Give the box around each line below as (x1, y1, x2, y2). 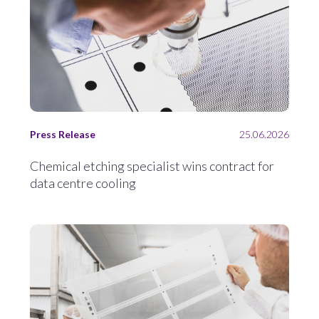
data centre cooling (30, 174, 136, 191)
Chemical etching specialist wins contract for (30, 157, 274, 174)
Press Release (30, 127, 95, 140)
